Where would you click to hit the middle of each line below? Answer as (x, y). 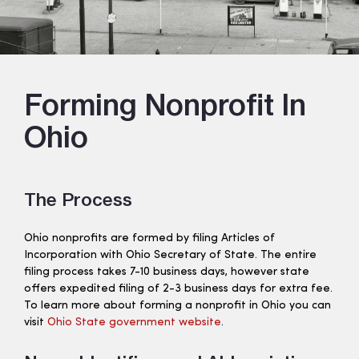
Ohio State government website (134, 323)
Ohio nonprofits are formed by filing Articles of (149, 239)
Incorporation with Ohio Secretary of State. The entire (170, 256)
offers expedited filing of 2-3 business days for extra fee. (178, 289)
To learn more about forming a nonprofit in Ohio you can (177, 306)
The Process (78, 200)
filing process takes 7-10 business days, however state (167, 272)
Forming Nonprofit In (165, 105)
